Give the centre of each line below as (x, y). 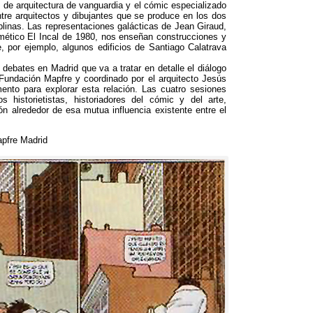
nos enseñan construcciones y (163, 37)
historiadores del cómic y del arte (149, 100)
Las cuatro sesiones (184, 89)
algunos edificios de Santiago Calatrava (145, 48)
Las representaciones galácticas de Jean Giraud (126, 27)
